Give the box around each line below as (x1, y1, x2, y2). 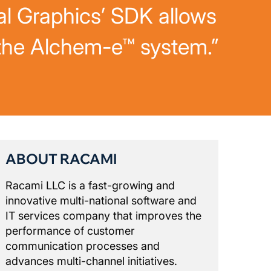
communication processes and (5, 240, 160, 253)
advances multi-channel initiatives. (5, 255, 177, 268)
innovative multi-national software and (5, 194, 197, 207)
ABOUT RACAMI (5, 150, 117, 168)
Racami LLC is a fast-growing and (5, 179, 175, 192)
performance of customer (5, 224, 135, 238)
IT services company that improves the (5, 209, 201, 223)
